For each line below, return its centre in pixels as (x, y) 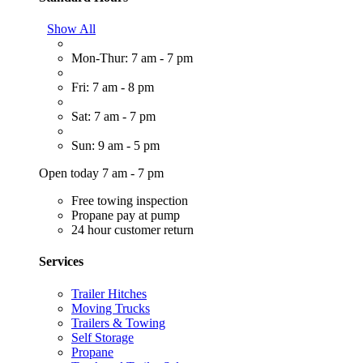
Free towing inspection (130, 201)
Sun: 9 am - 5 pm (115, 146)
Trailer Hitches (109, 293)
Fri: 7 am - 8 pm (113, 88)
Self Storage (102, 337)
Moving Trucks (111, 308)
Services (61, 262)
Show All (71, 29)
